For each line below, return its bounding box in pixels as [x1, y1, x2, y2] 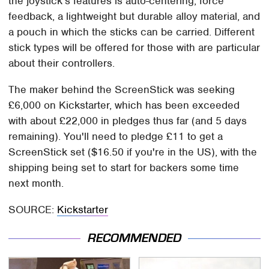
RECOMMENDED [88, 231, 181, 245]
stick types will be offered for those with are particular [8, 41, 261, 55]
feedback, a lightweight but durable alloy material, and [8, 10, 261, 23]
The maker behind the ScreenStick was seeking [8, 83, 235, 97]
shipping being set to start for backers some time [8, 161, 240, 175]
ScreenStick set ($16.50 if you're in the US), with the [8, 145, 258, 159]
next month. [8, 177, 64, 190]
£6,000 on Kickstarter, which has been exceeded [8, 98, 240, 112]
